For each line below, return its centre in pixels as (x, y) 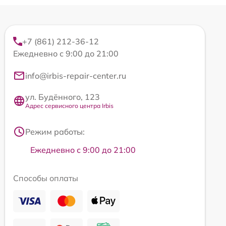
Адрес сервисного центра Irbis (69, 106)
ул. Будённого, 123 (63, 97)
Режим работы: (55, 132)
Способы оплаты (46, 178)
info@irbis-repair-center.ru (76, 76)
